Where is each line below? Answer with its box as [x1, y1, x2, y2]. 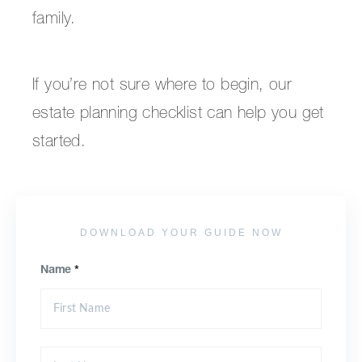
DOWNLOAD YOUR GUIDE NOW [79, 227, 283, 238]
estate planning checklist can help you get [32, 107, 324, 123]
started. [32, 135, 86, 151]
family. [32, 12, 76, 28]
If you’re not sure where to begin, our [32, 78, 293, 95]
